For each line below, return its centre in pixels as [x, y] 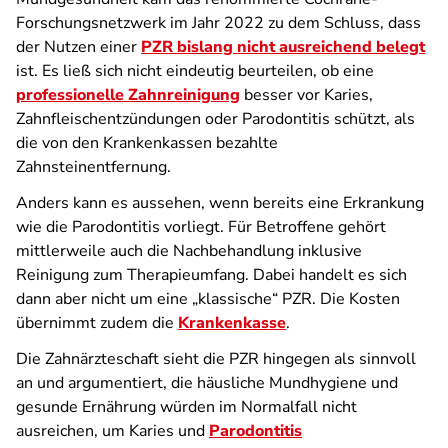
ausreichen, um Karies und [112, 431]
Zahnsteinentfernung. [93, 167]
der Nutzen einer [78, 47]
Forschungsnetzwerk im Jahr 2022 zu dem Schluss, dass [218, 23]
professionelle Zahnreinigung [128, 95]
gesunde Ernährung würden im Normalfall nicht [186, 407]
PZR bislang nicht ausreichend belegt [283, 47]
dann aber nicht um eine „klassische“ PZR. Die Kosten [208, 299]
